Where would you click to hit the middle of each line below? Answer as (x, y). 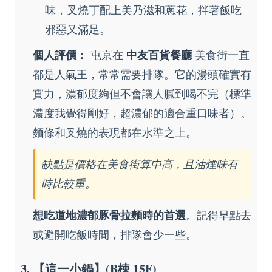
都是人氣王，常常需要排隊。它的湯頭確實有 (142, 74)
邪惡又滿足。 (78, 29)
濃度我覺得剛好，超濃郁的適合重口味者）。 (142, 113)
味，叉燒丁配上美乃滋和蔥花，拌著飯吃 (143, 10)
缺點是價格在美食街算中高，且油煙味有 (140, 164)
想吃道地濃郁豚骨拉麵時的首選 (109, 215)
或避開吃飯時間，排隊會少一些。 (115, 234)
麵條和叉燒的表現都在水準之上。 (115, 132)
